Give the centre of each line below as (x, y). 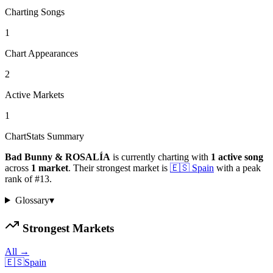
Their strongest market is (119, 168)
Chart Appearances (41, 53)
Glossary (32, 200)
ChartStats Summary (44, 136)
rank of (20, 179)
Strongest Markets (67, 228)
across (18, 168)
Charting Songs (35, 12)
